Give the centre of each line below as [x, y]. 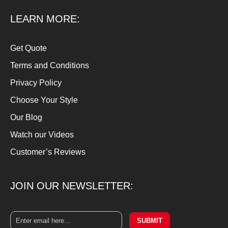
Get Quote [28, 48]
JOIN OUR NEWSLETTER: [72, 186]
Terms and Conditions [50, 65]
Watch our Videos [42, 135]
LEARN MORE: [45, 19]
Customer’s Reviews [48, 152]
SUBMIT [150, 221]
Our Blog [26, 117]
